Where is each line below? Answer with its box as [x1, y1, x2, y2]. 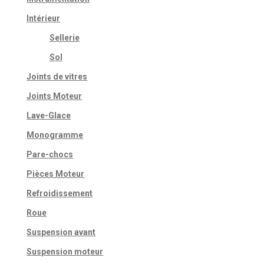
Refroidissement [27, 189, 93, 199]
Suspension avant [27, 227, 96, 237]
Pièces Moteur [27, 169, 85, 179]
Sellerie [49, 33, 80, 43]
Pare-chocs [27, 150, 74, 160]
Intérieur [27, 14, 61, 24]
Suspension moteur [27, 247, 104, 257]
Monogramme [27, 130, 84, 140]
